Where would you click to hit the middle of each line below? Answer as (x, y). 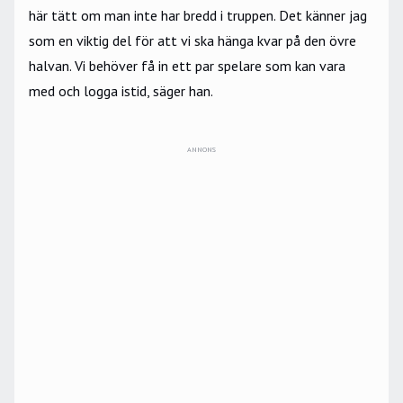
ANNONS (201, 150)
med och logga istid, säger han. (122, 91)
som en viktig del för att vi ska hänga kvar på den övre (193, 41)
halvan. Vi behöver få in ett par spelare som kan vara (187, 66)
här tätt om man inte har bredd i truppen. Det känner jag (198, 16)
